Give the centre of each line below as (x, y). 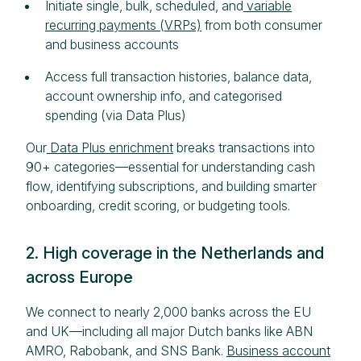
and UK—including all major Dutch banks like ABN (169, 331)
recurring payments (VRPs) (123, 25)
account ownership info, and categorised (164, 95)
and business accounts (112, 44)
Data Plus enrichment (110, 147)
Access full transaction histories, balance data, (178, 76)
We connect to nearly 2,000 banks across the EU (168, 311)
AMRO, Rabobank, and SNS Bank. (126, 350)
